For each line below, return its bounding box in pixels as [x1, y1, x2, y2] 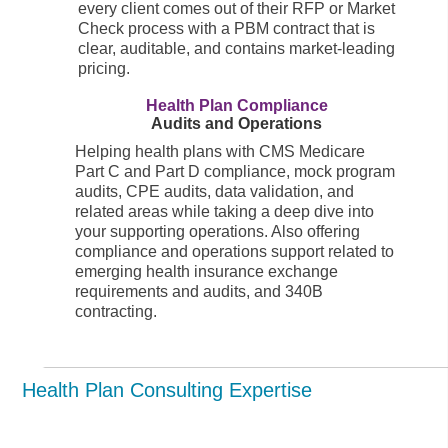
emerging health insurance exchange [75, 262, 339, 280]
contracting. [75, 302, 158, 320]
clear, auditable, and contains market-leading [78, 39, 396, 57]
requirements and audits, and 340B [75, 282, 324, 300]
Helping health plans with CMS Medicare [75, 142, 366, 160]
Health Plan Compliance [145, 96, 328, 114]
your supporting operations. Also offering [75, 222, 361, 240]
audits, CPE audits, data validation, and [75, 182, 355, 200]
